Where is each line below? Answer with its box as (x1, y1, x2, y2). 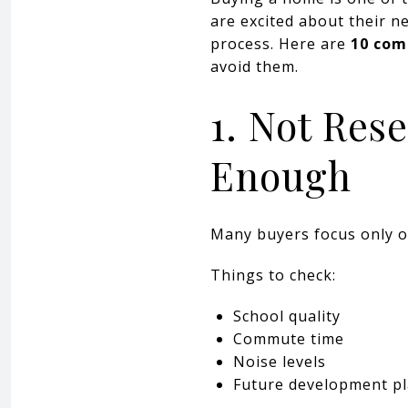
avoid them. (210, 56, 299, 76)
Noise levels (232, 351, 326, 372)
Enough (210, 148, 352, 201)
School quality (232, 305, 341, 326)
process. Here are (210, 34, 351, 54)
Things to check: (210, 264, 336, 285)
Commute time (232, 328, 344, 349)
